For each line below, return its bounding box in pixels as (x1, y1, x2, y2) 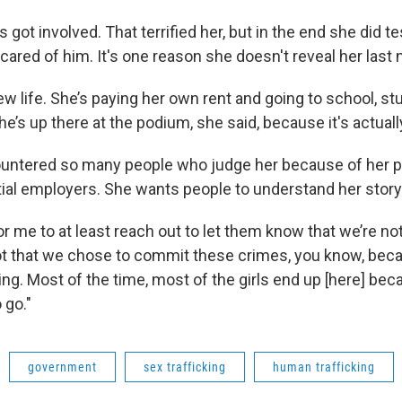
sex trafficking (144, 359, 226, 374)
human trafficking (273, 359, 375, 374)
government (28, 359, 97, 374)
